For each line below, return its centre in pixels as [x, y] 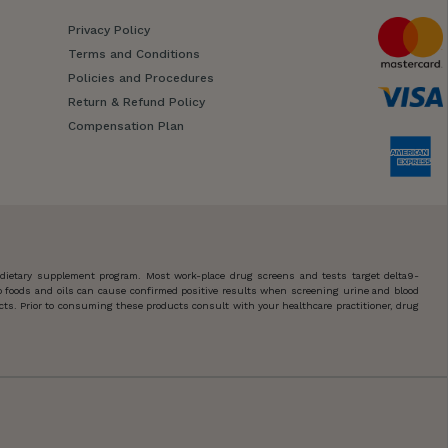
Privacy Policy [108, 29]
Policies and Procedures [140, 77]
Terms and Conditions [133, 53]
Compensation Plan [125, 125]
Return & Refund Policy [136, 101]
